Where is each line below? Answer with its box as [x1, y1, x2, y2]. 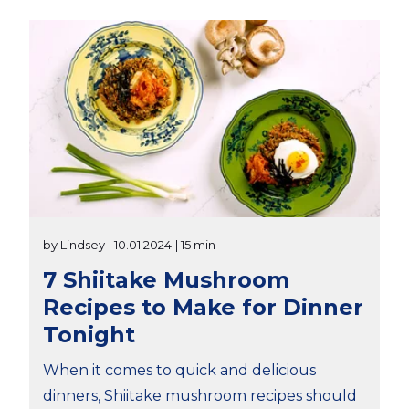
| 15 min [175, 237, 215, 252]
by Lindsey [43, 237, 105, 252]
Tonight [43, 321, 135, 348]
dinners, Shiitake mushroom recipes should [43, 387, 357, 404]
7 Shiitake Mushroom [43, 267, 289, 293]
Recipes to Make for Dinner [43, 294, 363, 320]
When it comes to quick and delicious [43, 362, 316, 379]
